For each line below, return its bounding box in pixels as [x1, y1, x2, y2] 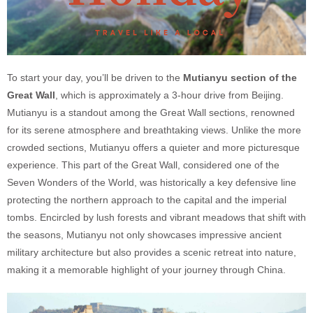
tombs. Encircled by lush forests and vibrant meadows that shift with [7, 211, 306, 223]
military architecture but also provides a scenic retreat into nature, [7, 246, 296, 258]
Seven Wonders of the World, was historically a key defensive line [7, 176, 296, 188]
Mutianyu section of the [183, 71, 297, 83]
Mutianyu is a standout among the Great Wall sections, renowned [7, 106, 295, 118]
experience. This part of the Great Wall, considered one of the [7, 159, 279, 170]
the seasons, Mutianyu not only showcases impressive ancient [7, 228, 282, 240]
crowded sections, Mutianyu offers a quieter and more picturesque [7, 141, 300, 153]
